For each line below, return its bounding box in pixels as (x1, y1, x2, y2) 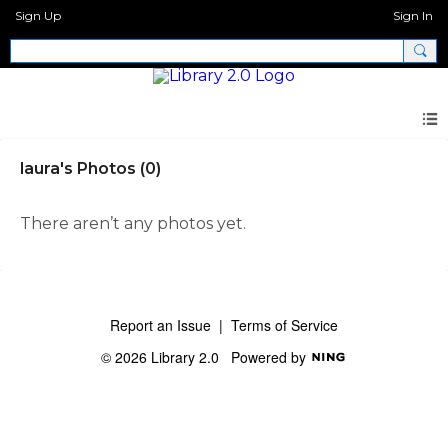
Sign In (393, 8, 433, 23)
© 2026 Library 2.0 (101, 346, 231, 367)
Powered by (231, 346, 310, 367)
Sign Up (15, 8, 61, 23)
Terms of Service (231, 314, 338, 335)
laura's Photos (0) (20, 158, 161, 178)
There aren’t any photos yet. (20, 213, 246, 233)
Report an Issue (110, 314, 211, 335)
